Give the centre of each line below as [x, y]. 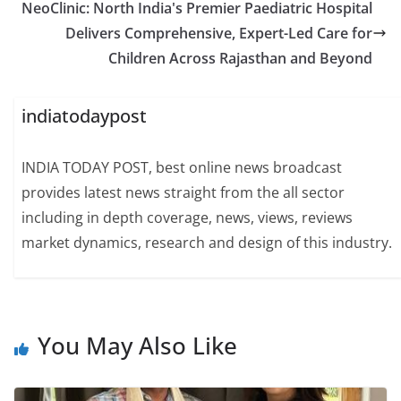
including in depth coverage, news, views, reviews [188, 218]
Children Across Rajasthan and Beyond [240, 58]
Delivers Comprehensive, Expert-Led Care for [219, 33]
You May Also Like [137, 345]
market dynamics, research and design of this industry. [207, 243]
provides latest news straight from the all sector [183, 193]
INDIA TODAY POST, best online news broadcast [182, 168]
